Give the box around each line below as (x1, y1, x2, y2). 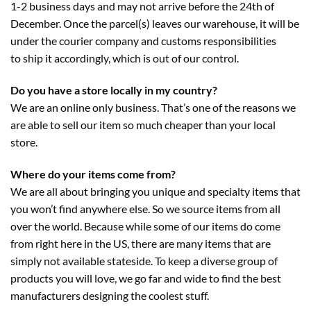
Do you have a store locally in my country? (10, 83, 217, 96)
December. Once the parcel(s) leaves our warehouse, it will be (10, 16, 299, 30)
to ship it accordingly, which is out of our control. (10, 51, 239, 65)
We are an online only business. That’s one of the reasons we (10, 100, 296, 114)
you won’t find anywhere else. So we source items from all (10, 201, 280, 215)
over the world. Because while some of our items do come (10, 219, 280, 233)
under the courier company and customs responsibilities (10, 33, 276, 47)
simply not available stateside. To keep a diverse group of (10, 253, 278, 267)
